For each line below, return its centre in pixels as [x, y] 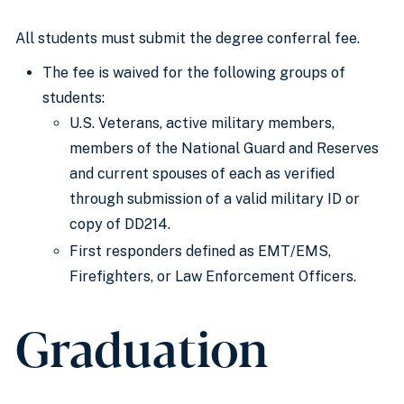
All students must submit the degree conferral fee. [188, 38]
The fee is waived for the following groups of [194, 73]
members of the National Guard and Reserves [224, 148]
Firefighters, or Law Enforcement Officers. [213, 276]
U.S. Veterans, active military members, [202, 123]
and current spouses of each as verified [202, 174]
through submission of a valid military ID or [215, 199]
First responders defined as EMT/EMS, [200, 251]
